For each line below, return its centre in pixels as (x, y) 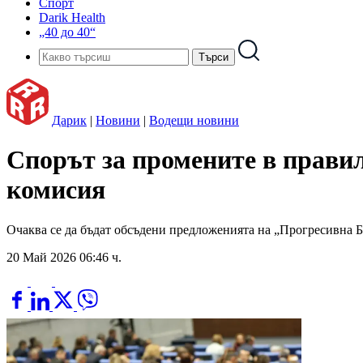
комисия (56, 190)
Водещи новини (194, 120)
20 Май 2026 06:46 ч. (64, 257)
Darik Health (72, 17)
